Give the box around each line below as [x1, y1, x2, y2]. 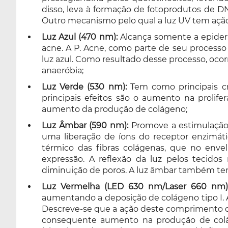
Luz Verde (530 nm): [42, 82, 127, 92]
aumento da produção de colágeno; [42, 104, 187, 114]
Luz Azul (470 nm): [42, 32, 118, 42]
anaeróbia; [42, 66, 83, 75]
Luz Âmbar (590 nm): [42, 121, 129, 130]
